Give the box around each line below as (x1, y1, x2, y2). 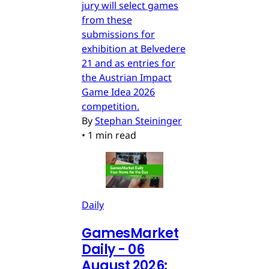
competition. (82, 100, 139, 113)
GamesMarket (82, 224, 179, 243)
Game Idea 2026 (82, 85, 155, 99)
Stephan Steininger (95, 114, 182, 128)
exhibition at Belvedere (82, 42, 186, 56)
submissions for (82, 28, 155, 41)
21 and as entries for (82, 56, 175, 70)
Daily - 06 (82, 240, 145, 259)
